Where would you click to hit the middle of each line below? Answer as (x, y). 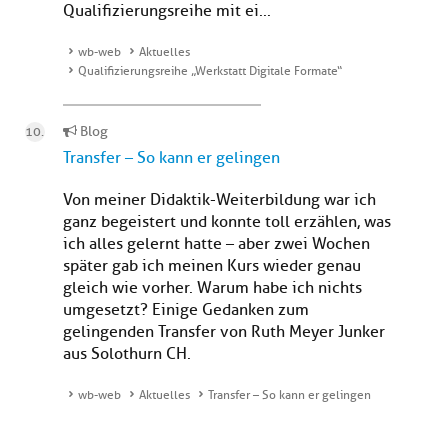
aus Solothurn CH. (127, 354)
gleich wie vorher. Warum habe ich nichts (212, 288)
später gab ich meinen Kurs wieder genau (212, 266)
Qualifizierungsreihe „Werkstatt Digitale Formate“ (210, 71)
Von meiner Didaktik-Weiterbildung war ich (219, 200)
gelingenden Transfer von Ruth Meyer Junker (224, 332)
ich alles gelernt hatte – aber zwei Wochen (216, 244)
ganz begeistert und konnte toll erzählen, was (227, 222)
